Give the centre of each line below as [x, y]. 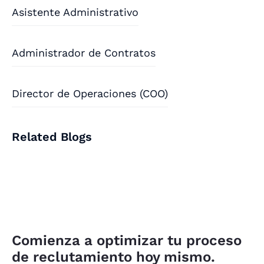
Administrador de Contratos [84, 52]
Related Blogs [52, 136]
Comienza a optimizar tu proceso [127, 240]
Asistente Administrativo [75, 12]
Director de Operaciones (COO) [90, 93]
